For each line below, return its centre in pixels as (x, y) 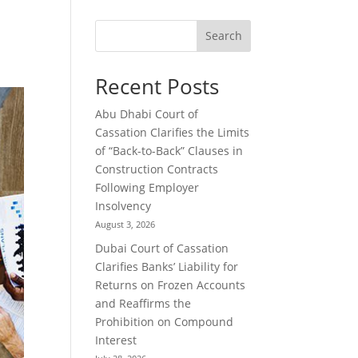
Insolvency (123, 205)
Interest (116, 340)
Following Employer (147, 187)
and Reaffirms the (143, 303)
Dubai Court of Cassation (162, 248)
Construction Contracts (157, 169)
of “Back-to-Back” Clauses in (169, 150)
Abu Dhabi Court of (147, 113)
